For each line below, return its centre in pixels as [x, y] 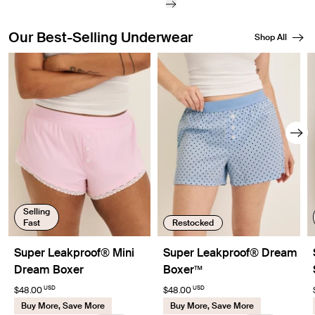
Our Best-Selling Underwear [101, 37]
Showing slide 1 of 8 [58, 60]
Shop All [271, 37]
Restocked [193, 223]
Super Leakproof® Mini [74, 252]
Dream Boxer [49, 269]
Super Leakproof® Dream [231, 252]
